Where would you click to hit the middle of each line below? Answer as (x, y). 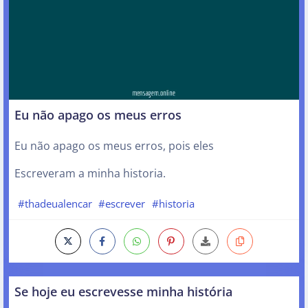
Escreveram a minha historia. (90, 173)
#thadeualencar (55, 203)
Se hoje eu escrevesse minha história (123, 291)
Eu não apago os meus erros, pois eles (114, 145)
